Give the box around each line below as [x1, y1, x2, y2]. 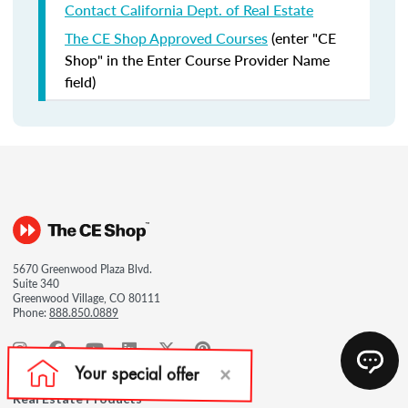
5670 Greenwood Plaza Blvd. [13, 261, 152, 277]
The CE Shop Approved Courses [65, 27, 268, 48]
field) [65, 71, 96, 92]
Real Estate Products [13, 391, 142, 406]
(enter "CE [268, 27, 336, 48]
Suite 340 [13, 276, 59, 291]
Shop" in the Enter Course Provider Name [65, 49, 330, 70]
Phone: [13, 305, 49, 321]
